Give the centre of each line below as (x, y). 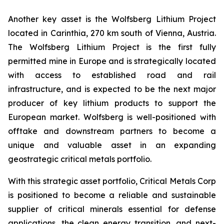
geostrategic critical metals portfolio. (80, 159)
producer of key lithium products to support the (112, 103)
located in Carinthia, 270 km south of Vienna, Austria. (112, 33)
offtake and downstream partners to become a (112, 131)
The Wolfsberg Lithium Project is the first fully (112, 47)
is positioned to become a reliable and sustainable (112, 195)
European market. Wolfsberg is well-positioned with (112, 117)
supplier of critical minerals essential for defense (112, 209)
